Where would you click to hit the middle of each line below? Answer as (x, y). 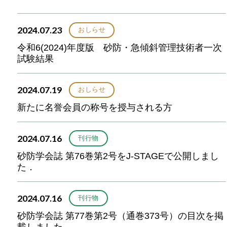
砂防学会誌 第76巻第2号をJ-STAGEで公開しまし (118, 156)
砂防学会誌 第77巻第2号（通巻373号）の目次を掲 (121, 216)
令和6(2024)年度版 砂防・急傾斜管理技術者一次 (120, 47)
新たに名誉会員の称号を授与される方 (95, 107)
